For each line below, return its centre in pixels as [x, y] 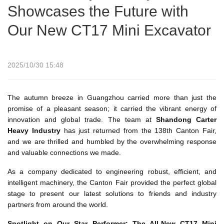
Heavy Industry [34, 131]
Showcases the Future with [98, 11]
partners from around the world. [58, 205]
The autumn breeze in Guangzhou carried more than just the [112, 98]
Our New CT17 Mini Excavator [109, 30]
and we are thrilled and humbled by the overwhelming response [112, 142]
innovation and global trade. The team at [82, 120]
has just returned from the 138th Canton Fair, [138, 131]
